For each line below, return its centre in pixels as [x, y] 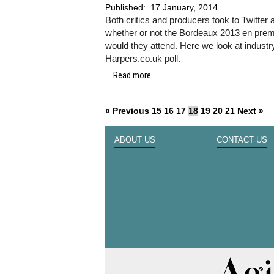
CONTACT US [242, 140]
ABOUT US [135, 140]
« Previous [127, 111]
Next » [250, 111]
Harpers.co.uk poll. [144, 58]
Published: [127, 7]
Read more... [135, 75]
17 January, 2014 [184, 7]
